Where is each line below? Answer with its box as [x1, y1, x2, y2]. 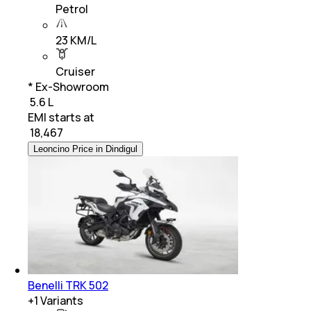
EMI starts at [28, 109, 94, 125]
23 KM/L [56, 32, 96, 48]
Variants [38, 292, 83, 308]
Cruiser [56, 63, 95, 79]
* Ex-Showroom [28, 78, 109, 94]
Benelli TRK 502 [28, 277, 108, 293]
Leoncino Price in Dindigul [33, 143, 137, 154]
